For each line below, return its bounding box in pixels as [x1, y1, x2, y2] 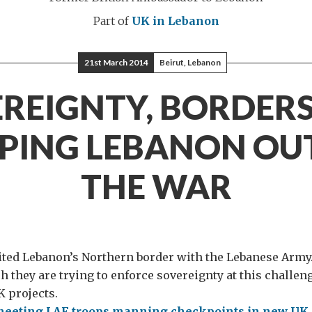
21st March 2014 [84, 57, 148, 68]
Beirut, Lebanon [159, 57, 221, 68]
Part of [93, 14, 132, 28]
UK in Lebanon [131, 14, 219, 28]
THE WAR [80, 166, 232, 206]
